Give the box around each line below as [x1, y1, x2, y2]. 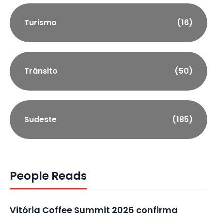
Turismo [24, 17, 57, 29]
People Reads [10, 168, 87, 184]
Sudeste [24, 114, 57, 125]
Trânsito [24, 65, 58, 77]
